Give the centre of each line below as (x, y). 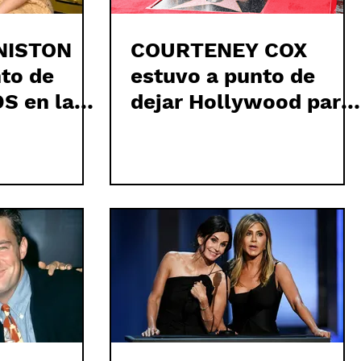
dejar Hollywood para (242, 102)
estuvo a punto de (223, 76)
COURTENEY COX (219, 50)
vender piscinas (212, 127)
